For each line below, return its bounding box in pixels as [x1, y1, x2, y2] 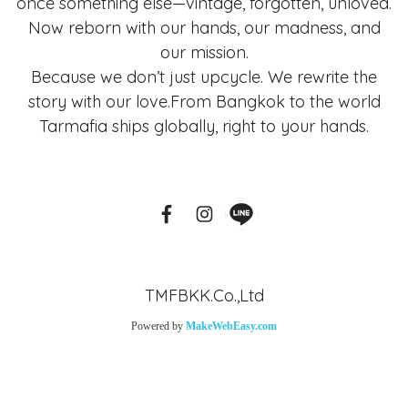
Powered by [131, 319, 186, 332]
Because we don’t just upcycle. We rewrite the [31, 66, 377, 87]
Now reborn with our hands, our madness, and [27, 17, 381, 38]
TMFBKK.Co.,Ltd [144, 284, 264, 306]
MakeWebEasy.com [186, 319, 277, 332]
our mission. [159, 42, 249, 63]
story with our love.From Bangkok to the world [27, 91, 381, 112]
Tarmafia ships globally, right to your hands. [39, 116, 369, 137]
